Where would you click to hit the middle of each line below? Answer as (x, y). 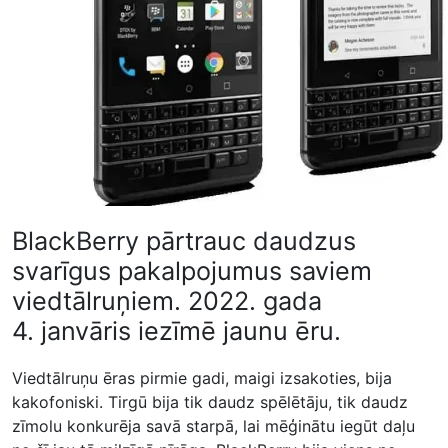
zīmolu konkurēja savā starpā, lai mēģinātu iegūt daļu (213, 426)
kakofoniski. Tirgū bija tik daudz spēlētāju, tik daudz (210, 402)
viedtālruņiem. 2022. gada (167, 301)
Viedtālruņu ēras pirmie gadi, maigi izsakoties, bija (202, 378)
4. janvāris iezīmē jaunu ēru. (176, 331)
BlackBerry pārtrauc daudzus (184, 241)
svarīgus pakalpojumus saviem (192, 271)
